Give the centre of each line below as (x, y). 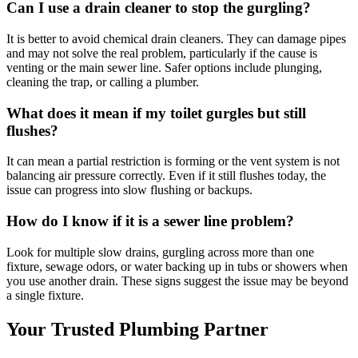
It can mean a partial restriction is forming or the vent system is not (173, 161)
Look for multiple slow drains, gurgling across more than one (160, 252)
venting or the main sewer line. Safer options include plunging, (164, 67)
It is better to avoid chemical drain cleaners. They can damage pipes (176, 38)
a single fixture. (45, 295)
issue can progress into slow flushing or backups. (129, 190)
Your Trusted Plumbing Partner (137, 329)
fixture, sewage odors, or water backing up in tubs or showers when (177, 266)
